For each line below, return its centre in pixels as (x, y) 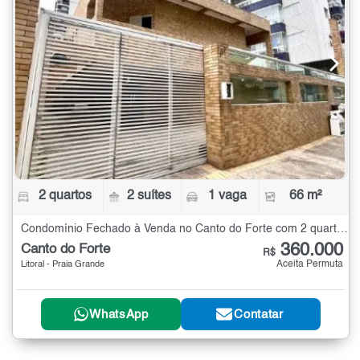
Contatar (259, 314)
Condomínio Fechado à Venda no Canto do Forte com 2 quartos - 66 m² (342, 229)
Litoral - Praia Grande (63, 265)
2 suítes (149, 196)
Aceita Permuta (310, 265)
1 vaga (227, 196)
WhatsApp (119, 314)
